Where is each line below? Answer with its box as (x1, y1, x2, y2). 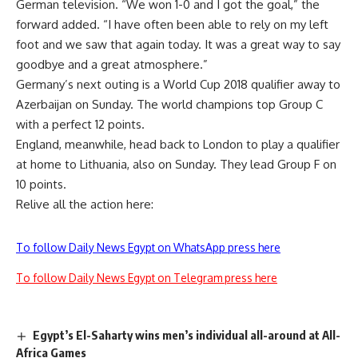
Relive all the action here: (16, 196, 153, 212)
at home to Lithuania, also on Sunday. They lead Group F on (16, 156, 336, 172)
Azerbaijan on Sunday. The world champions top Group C (16, 96, 323, 112)
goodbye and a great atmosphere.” (16, 56, 208, 72)
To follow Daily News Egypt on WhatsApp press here (16, 240, 280, 254)
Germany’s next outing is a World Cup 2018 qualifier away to (16, 76, 340, 92)
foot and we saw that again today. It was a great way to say (16, 36, 340, 52)
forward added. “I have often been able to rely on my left (16, 16, 328, 32)
